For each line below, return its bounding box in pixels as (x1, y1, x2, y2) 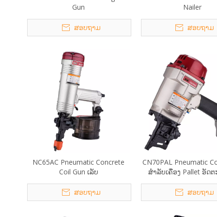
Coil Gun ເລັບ (59, 167, 98, 176)
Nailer (183, 2, 201, 12)
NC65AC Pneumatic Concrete (32, 157, 125, 167)
